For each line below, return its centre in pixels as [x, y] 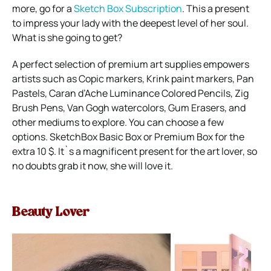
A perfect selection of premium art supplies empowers [131, 64]
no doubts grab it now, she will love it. [93, 165]
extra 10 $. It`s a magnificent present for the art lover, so [135, 151]
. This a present [216, 8]
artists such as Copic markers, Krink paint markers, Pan [133, 78]
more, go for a [43, 8]
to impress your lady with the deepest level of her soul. [130, 23]
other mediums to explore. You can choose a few [118, 122]
